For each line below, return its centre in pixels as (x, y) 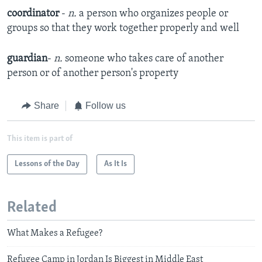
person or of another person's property (93, 74)
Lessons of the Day (47, 164)
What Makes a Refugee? (55, 234)
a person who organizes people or (154, 14)
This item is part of (40, 139)
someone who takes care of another (144, 59)
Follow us (106, 106)
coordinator (33, 14)
